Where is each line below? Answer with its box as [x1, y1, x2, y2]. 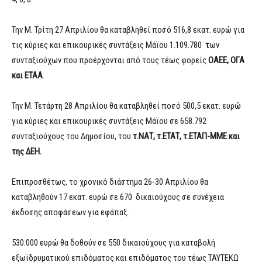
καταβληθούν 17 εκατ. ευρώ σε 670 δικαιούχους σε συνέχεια [12, 192, 224, 203]
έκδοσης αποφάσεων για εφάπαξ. [12, 207, 129, 218]
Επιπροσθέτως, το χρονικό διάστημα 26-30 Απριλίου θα [12, 177, 208, 188]
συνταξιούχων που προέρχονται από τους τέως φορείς [12, 55, 206, 66]
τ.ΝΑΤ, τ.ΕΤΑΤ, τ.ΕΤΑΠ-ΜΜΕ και [133, 131, 240, 142]
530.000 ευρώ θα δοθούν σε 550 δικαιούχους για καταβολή [12, 237, 215, 249]
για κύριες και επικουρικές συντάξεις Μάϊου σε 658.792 [12, 116, 206, 127]
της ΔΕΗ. [12, 146, 42, 157]
